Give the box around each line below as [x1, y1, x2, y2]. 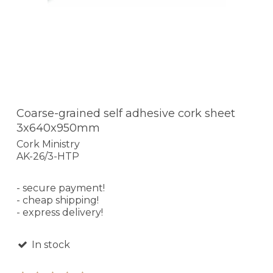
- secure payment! [16, 182, 105, 194]
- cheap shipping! [16, 194, 99, 206]
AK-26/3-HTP [16, 150, 79, 162]
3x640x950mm [16, 121, 100, 135]
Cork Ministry [16, 138, 80, 150]
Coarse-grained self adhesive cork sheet [16, 107, 235, 121]
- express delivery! [16, 206, 103, 218]
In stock [29, 238, 70, 250]
